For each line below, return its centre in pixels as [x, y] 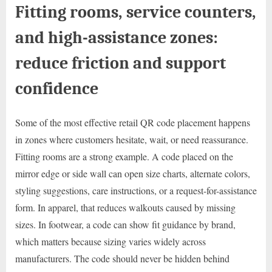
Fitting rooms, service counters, [136, 12]
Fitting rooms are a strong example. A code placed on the [124, 156]
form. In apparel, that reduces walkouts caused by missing [125, 207]
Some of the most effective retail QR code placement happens [133, 122]
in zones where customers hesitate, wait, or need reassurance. [132, 139]
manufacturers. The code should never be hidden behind [122, 258]
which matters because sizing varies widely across [110, 241]
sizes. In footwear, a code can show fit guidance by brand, [125, 224]
